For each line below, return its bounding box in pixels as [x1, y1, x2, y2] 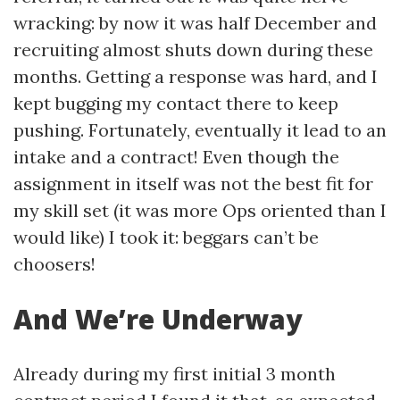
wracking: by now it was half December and [13, 12, 377, 34]
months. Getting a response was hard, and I [13, 65, 378, 87]
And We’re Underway [13, 301, 302, 337]
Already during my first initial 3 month [13, 362, 336, 385]
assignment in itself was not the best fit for [13, 172, 373, 195]
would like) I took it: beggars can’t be [13, 226, 319, 248]
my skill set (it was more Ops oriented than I [13, 199, 387, 221]
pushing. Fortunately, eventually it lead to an [13, 119, 387, 141]
